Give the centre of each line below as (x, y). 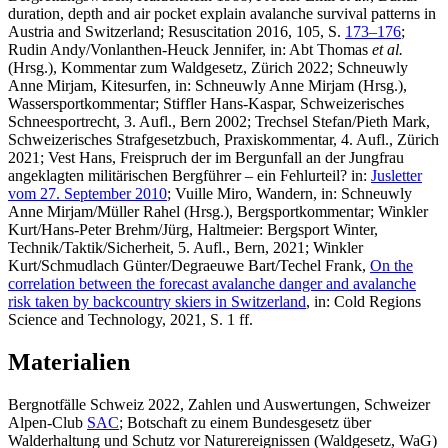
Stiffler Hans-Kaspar (227, 103)
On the (391, 265)
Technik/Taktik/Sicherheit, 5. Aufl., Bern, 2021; (160, 247)
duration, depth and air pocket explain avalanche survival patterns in (222, 13)
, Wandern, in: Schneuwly (330, 193)
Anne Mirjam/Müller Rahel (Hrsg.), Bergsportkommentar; (193, 211)
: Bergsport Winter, (318, 229)
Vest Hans (80, 157)
